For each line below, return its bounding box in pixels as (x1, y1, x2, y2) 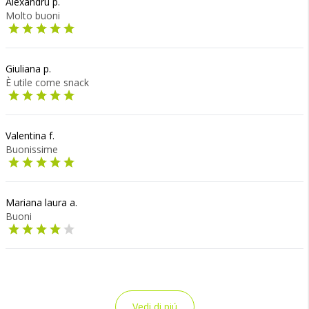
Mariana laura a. (6, 196, 77, 209)
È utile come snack (6, 76, 89, 89)
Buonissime (6, 143, 58, 156)
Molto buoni (6, 9, 60, 22)
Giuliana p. (6, 62, 51, 75)
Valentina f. (6, 129, 54, 142)
